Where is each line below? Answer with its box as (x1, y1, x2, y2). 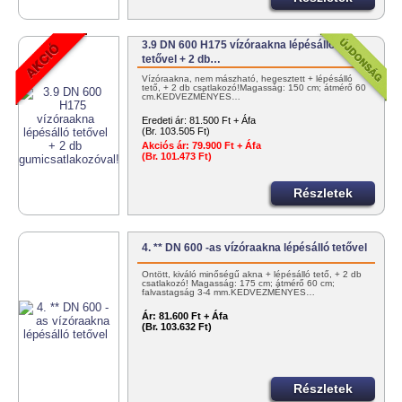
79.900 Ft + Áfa (189, 140, 262, 152)
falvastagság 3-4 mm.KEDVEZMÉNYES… (142, 287, 316, 298)
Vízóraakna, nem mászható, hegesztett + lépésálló (142, 74, 354, 84)
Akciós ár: (142, 140, 190, 152)
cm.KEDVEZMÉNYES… (142, 92, 241, 102)
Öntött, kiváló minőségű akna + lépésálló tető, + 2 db (142, 269, 363, 280)
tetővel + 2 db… (142, 53, 222, 66)
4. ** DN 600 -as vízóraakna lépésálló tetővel (142, 241, 368, 255)
